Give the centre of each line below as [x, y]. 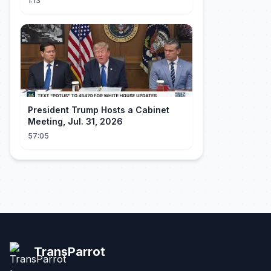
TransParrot [70, 252]
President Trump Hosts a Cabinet [99, 110]
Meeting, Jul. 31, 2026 [75, 121]
